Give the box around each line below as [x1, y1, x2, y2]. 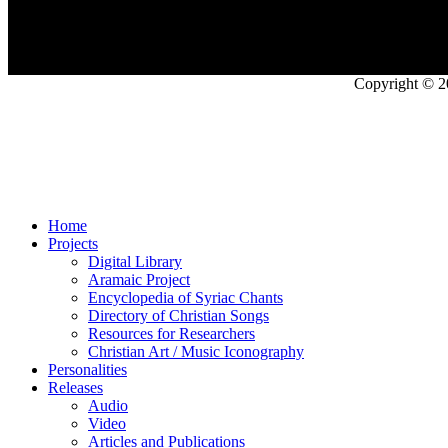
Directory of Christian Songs [88, 306, 269, 324]
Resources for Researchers [88, 324, 255, 342]
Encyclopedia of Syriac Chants [88, 288, 283, 306]
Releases [48, 378, 103, 396]
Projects [48, 234, 98, 252]
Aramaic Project [88, 270, 190, 288]
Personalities [48, 360, 127, 378]
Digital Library [88, 252, 182, 270]
